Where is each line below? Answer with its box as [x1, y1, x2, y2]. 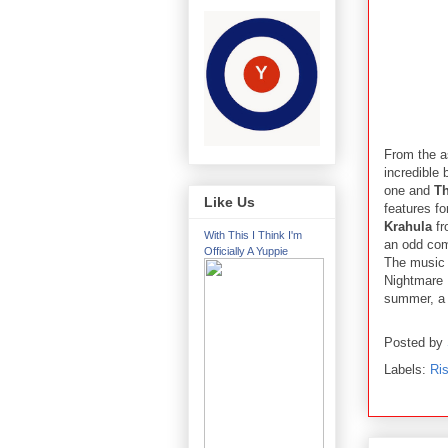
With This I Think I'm [204, 229, 302, 242]
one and [384, 182, 434, 198]
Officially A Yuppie [204, 245, 288, 258]
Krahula [384, 218, 432, 234]
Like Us [204, 194, 255, 211]
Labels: [384, 361, 430, 377]
